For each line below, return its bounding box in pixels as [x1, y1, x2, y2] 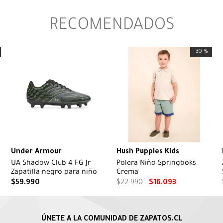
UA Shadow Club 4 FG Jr [11, 160, 91, 168]
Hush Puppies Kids [116, 148, 179, 157]
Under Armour [11, 148, 62, 157]
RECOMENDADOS [49, 17, 174, 36]
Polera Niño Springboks [116, 160, 196, 168]
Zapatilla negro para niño [11, 169, 97, 177]
